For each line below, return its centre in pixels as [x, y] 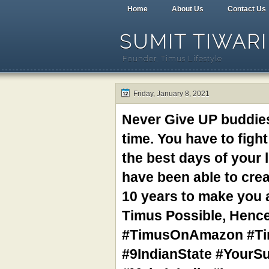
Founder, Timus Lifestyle [172, 59]
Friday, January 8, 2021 [171, 94]
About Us [188, 9]
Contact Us [247, 9]
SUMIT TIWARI [193, 42]
